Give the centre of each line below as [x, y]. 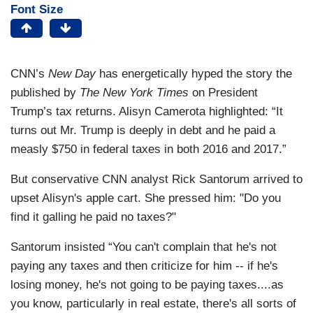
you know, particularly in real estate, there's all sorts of [153, 304]
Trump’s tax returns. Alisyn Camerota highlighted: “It [147, 112]
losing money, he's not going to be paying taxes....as [147, 285]
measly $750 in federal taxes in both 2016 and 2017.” [148, 150]
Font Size [37, 10]
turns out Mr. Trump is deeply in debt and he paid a [143, 131]
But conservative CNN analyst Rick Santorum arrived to [156, 180]
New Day [72, 74]
